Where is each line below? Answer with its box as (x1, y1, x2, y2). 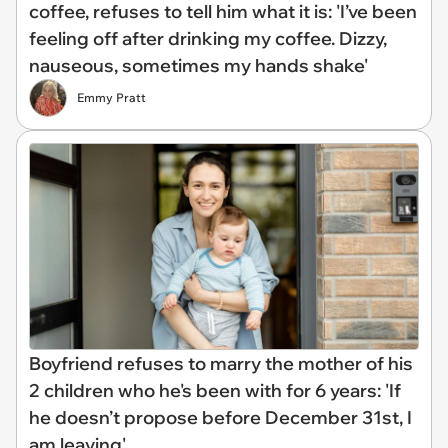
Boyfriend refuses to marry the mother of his (29, 351, 413, 375)
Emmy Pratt (77, 90, 146, 105)
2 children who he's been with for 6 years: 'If (29, 378, 401, 402)
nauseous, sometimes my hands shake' (29, 54, 368, 77)
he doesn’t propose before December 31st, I (29, 405, 412, 429)
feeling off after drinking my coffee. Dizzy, (29, 27, 387, 50)
